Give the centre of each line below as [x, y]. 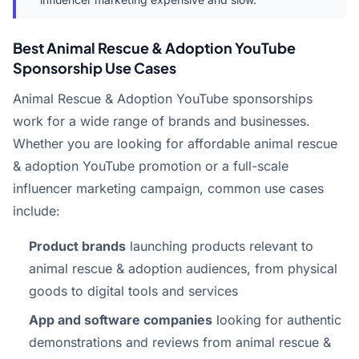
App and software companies [121, 320]
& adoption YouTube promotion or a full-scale [151, 166]
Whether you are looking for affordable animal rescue [175, 143]
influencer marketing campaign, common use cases [168, 188]
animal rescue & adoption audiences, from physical [183, 268]
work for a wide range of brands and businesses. [161, 121]
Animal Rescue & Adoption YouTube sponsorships [163, 99]
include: [36, 211]
